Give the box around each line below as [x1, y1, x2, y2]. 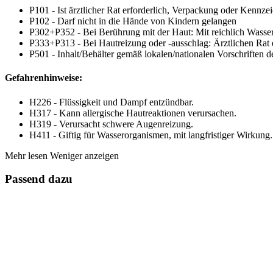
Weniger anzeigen [50, 150, 119, 161]
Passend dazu [5, 172, 73, 186]
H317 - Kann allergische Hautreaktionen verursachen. [29, 107, 236, 118]
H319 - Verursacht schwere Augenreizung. [29, 118, 193, 129]
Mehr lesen [5, 150, 48, 161]
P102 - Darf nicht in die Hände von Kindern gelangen [29, 16, 236, 27]
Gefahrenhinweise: [5, 73, 82, 83]
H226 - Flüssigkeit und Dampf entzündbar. [29, 96, 194, 107]
